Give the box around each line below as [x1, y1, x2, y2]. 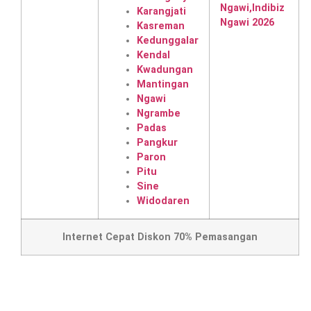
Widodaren [137, 194, 190, 207]
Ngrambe [137, 107, 180, 119]
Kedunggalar [137, 34, 199, 47]
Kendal [137, 49, 170, 61]
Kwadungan [137, 63, 193, 76]
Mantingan [137, 78, 189, 90]
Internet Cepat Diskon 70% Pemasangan [62, 230, 258, 243]
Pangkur [137, 136, 178, 149]
